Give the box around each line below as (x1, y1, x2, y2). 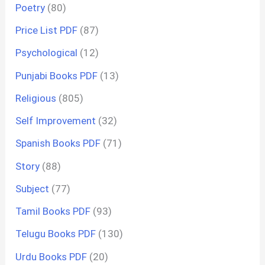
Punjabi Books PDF (15, 69, 98, 82)
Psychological (15, 47, 78, 59)
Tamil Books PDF (15, 205, 91, 218)
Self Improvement (15, 115, 96, 127)
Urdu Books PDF (15, 250, 88, 263)
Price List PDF (15, 24, 78, 37)
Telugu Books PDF (15, 228, 96, 240)
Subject (15, 182, 50, 195)
